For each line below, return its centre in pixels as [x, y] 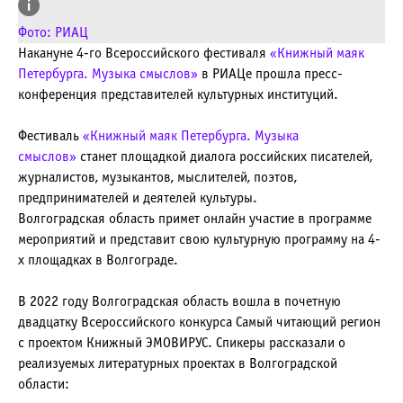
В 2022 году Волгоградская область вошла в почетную [179, 302]
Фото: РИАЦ [53, 33]
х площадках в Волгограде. [98, 260]
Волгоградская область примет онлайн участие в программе [195, 219]
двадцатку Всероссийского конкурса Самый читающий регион [199, 322]
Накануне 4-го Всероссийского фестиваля [144, 54]
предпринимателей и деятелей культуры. [138, 198]
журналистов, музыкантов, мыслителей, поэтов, [157, 178]
